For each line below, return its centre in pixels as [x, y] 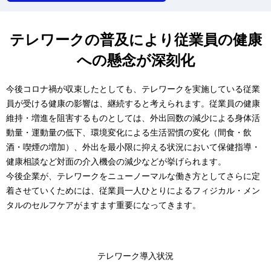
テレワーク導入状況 [135, 255]
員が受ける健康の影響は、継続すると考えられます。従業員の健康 [133, 103]
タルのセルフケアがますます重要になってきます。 [103, 204]
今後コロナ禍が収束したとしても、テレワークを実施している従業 [133, 88]
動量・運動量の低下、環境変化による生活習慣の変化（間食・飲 [129, 132]
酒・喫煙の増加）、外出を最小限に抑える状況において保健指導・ [133, 146]
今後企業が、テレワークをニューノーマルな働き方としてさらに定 [133, 175]
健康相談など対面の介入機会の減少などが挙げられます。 [116, 161]
